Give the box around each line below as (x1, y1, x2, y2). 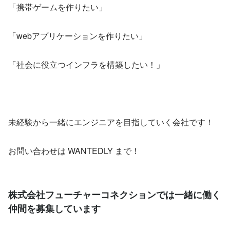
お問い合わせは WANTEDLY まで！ (8, 145, 140, 157)
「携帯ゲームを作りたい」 (8, 1, 107, 13)
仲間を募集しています (8, 202, 101, 216)
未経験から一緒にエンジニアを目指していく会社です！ (8, 116, 214, 128)
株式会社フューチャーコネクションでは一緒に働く (8, 188, 221, 202)
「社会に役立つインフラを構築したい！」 (8, 59, 164, 71)
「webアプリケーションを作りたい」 (8, 30, 147, 42)
